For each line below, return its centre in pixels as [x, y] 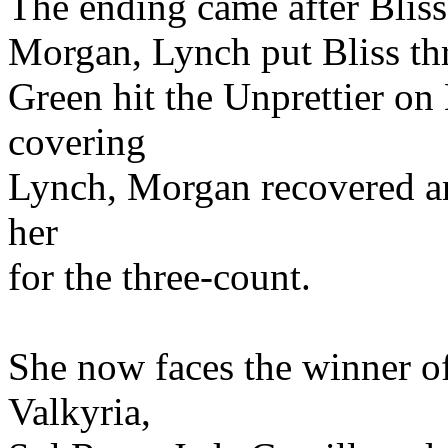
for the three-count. [159, 276]
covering [77, 141]
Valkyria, [79, 411]
